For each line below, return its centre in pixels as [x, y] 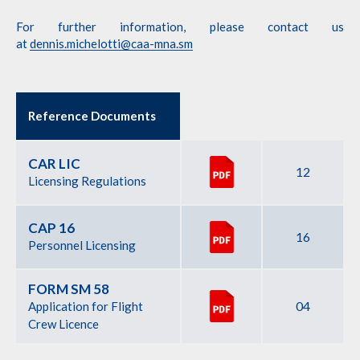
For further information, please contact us [180, 27]
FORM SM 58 [69, 289]
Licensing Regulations [87, 181]
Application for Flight [86, 306]
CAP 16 [51, 228]
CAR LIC [54, 164]
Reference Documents [92, 116]
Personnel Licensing [82, 245]
